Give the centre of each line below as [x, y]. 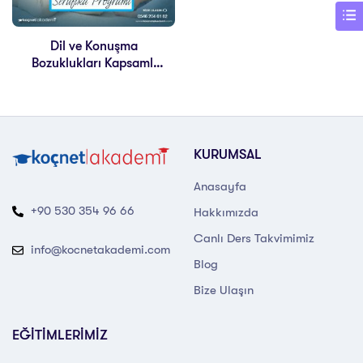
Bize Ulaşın [224, 290]
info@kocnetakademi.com [100, 250]
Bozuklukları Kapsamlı [94, 64]
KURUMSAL [228, 155]
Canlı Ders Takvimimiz [254, 239]
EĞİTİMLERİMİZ [60, 335]
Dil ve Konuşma [94, 47]
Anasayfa [220, 187]
